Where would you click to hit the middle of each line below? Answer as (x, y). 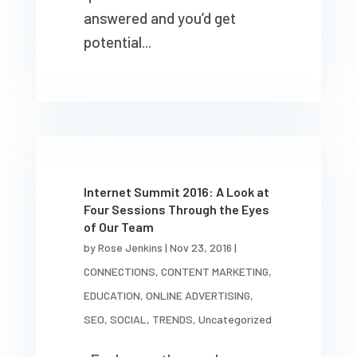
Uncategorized (235, 319)
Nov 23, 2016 (200, 247)
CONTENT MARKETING (214, 271)
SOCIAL (128, 319)
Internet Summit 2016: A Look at (176, 192)
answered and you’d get (159, 18)
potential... (117, 42)
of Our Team (118, 227)
